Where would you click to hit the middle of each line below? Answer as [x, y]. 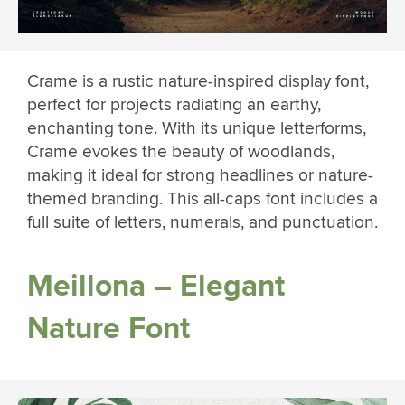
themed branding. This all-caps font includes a [202, 199]
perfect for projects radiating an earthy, [174, 105]
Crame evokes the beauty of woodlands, [181, 152]
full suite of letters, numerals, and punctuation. [202, 223]
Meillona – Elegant [156, 286]
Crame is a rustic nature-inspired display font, [198, 82]
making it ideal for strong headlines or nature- [200, 176]
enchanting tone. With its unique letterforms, [197, 129]
